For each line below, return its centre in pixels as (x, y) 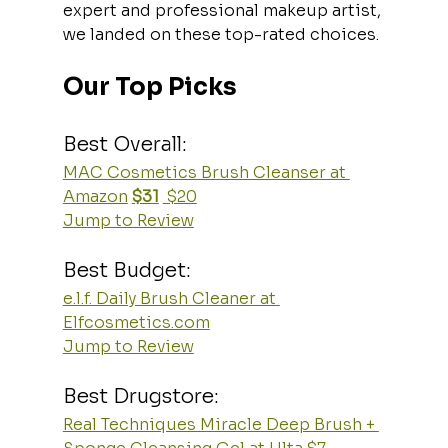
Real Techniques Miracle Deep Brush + (220, 424)
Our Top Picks (149, 86)
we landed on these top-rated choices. (220, 34)
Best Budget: (126, 270)
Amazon (95, 196)
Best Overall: (124, 144)
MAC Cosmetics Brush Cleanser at (206, 172)
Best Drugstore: (140, 396)
